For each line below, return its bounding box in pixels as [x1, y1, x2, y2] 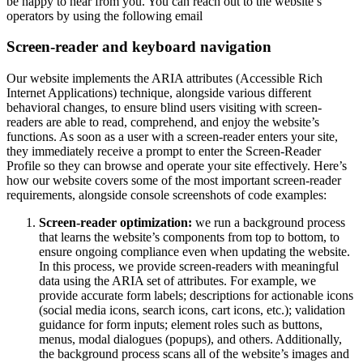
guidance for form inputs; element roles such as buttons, [39, 317, 322, 331]
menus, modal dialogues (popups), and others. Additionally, [39, 331, 342, 346]
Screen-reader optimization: [39, 215, 195, 229]
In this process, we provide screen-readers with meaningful [39, 258, 339, 273]
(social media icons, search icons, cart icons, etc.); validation [39, 302, 345, 317]
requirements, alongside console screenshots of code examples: [6, 187, 327, 202]
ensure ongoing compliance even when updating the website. [39, 244, 350, 258]
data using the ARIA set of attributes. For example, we [39, 273, 316, 288]
